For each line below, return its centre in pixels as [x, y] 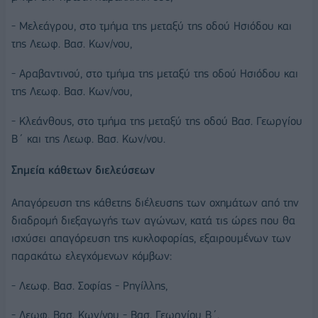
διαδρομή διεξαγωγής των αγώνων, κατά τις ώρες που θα [153, 220]
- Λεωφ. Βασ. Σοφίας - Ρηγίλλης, [89, 285]
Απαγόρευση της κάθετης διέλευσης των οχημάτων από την [155, 202]
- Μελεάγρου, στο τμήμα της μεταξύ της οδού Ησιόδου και [152, 26]
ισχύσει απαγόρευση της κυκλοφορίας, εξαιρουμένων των [151, 238]
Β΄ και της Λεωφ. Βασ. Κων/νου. [88, 139]
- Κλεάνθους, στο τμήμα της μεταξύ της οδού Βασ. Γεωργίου [157, 121]
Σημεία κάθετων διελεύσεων [83, 170]
